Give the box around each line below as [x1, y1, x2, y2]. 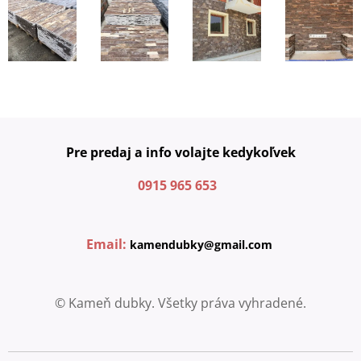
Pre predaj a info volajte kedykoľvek [65, 143, 296, 161]
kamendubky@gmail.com [129, 237, 276, 252]
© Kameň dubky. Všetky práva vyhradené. [55, 294, 306, 312]
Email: [85, 235, 127, 253]
